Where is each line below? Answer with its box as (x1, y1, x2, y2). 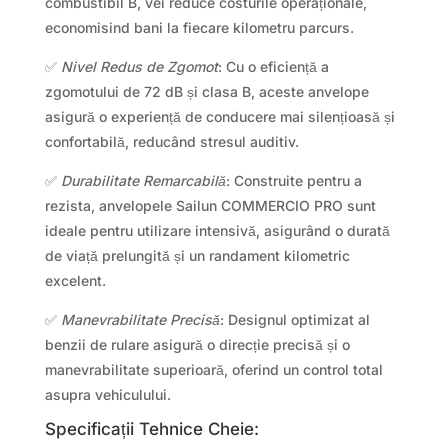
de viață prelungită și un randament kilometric (44, 247, 350, 265)
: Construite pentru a (225, 172, 362, 190)
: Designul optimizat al (219, 311, 370, 329)
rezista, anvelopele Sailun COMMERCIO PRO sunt (44, 197, 376, 215)
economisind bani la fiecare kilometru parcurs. (44, 19, 354, 37)
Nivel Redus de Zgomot (60, 58, 218, 76)
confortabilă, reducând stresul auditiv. (44, 133, 299, 151)
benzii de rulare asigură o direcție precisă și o (44, 336, 350, 354)
